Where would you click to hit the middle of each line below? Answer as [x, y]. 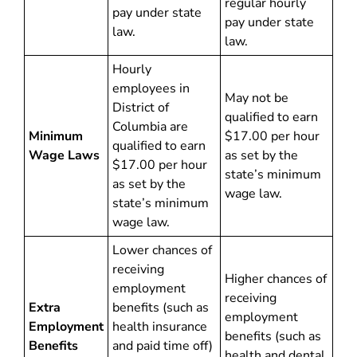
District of [141, 108]
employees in [151, 88]
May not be [257, 98]
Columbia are [150, 127]
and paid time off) [163, 346]
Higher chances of [276, 279]
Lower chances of [162, 250]
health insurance [160, 327]
